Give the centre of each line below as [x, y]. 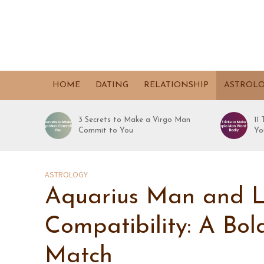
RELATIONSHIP [176, 85]
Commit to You [106, 131]
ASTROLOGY [66, 174]
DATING [112, 85]
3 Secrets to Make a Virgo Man [135, 120]
